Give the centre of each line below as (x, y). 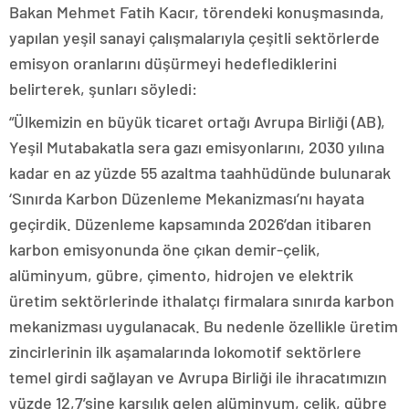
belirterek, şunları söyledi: (103, 89)
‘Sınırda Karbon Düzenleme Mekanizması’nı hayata (187, 198)
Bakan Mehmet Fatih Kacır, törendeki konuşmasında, (197, 12)
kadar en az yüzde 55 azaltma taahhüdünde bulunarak (200, 173)
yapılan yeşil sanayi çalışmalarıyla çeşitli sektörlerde (194, 37)
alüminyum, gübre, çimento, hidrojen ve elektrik (181, 275)
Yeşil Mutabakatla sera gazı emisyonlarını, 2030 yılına (197, 147)
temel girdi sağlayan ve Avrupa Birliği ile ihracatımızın (198, 377)
